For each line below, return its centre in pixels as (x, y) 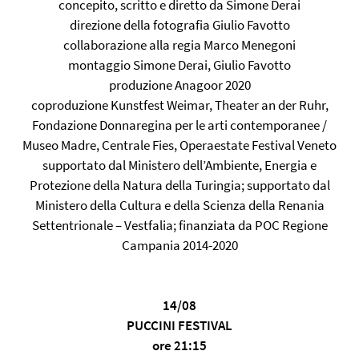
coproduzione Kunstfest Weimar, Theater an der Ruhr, (179, 105)
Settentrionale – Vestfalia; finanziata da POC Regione (179, 225)
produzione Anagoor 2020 (179, 85)
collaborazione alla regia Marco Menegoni (179, 45)
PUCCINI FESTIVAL (179, 325)
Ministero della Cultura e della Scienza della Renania (179, 205)
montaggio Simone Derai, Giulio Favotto (179, 65)
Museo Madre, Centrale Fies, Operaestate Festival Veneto (179, 145)
